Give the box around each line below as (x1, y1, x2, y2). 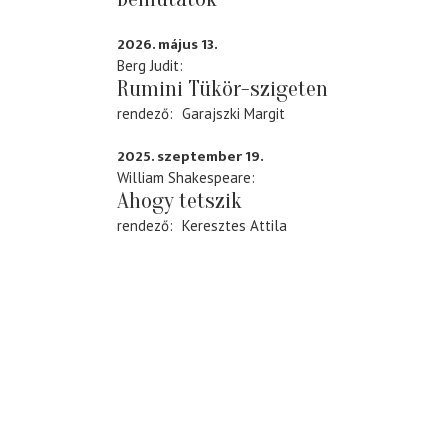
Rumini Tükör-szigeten (117, 75, 328, 102)
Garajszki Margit (181, 103, 285, 123)
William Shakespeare (117, 168, 251, 188)
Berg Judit (117, 55, 179, 75)
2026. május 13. (117, 31, 218, 57)
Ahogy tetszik (117, 188, 242, 215)
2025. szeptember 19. (117, 144, 264, 170)
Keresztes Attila (181, 216, 287, 236)
